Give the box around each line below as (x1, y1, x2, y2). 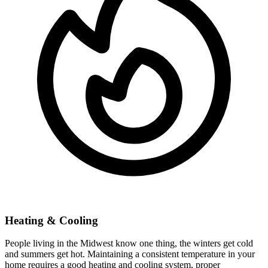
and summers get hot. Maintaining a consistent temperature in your (5, 249, 255, 260)
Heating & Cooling (5, 214, 98, 227)
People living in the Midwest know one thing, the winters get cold (5, 238, 253, 249)
